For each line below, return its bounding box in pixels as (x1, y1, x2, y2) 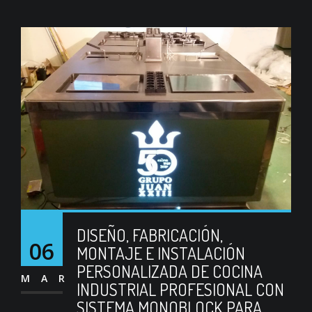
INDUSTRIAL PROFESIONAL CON (77, 278, 284, 300)
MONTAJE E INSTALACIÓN (77, 242, 245, 264)
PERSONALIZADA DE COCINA (77, 260, 263, 282)
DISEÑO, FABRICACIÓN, (77, 224, 223, 246)
